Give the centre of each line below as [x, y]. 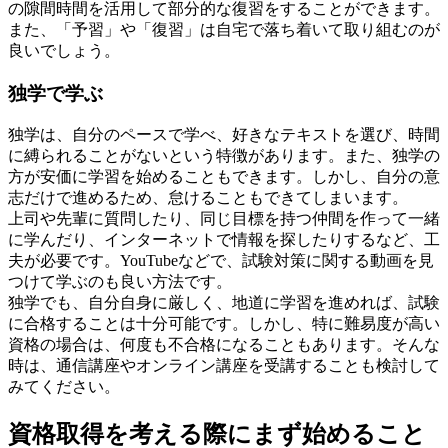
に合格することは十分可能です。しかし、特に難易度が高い [224, 324]
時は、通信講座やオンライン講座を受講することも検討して [224, 366]
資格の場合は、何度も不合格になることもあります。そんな [224, 345]
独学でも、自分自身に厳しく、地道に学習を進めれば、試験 [224, 303]
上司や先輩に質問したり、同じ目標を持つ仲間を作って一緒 [224, 219]
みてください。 [64, 387]
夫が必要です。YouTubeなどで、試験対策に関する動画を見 [221, 261]
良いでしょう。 [64, 50]
